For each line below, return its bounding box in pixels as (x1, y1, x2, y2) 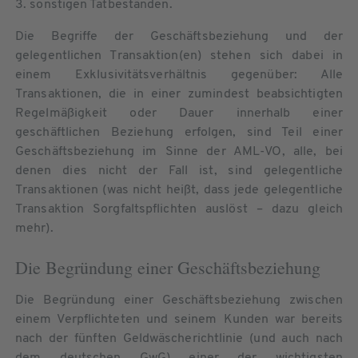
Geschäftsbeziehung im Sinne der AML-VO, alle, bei (15, 145, 343, 158)
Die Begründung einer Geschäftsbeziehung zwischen (15, 293, 343, 307)
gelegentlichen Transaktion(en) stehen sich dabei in (15, 49, 343, 62)
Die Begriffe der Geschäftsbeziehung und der (15, 30, 343, 43)
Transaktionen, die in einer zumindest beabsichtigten (15, 87, 343, 101)
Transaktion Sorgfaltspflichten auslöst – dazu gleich (15, 202, 343, 216)
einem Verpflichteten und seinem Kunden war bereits (15, 312, 343, 326)
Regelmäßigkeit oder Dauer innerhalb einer (15, 106, 343, 120)
